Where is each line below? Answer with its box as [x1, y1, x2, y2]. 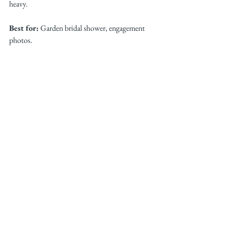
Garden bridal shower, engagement [39, 23, 146, 34]
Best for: [9, 23, 39, 34]
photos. [9, 35, 32, 46]
